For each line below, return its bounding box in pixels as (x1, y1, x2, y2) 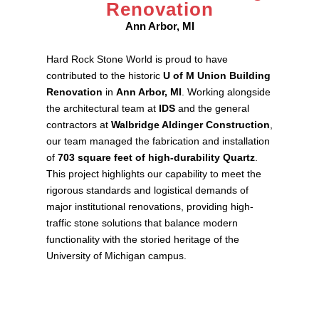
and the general (175, 103, 249, 115)
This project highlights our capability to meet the (46, 168, 261, 180)
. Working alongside (182, 86, 271, 98)
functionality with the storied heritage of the (46, 234, 239, 246)
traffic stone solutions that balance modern (46, 217, 238, 229)
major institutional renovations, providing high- (46, 201, 253, 213)
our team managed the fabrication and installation (46, 135, 270, 147)
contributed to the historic (46, 70, 163, 82)
